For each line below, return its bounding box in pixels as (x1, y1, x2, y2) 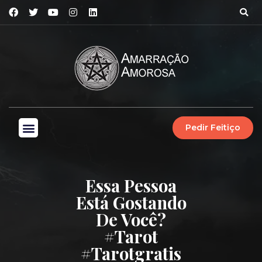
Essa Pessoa (85, 174, 177, 196)
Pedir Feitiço (185, 122, 240, 133)
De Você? (96, 208, 166, 230)
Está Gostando (75, 191, 187, 213)
